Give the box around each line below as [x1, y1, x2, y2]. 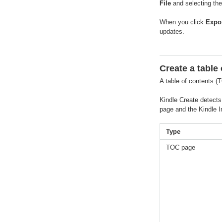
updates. [160, 28, 184, 36]
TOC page [166, 144, 195, 152]
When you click [160, 18, 206, 26]
